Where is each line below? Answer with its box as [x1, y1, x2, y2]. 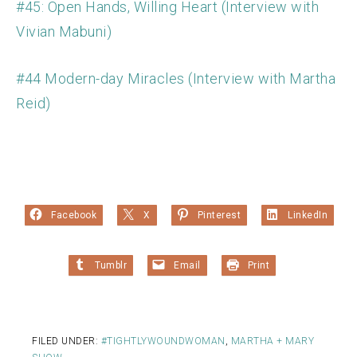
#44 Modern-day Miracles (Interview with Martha [16, 70, 335, 88]
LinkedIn [288, 210, 328, 222]
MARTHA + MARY [230, 335, 314, 347]
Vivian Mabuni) [16, 23, 112, 41]
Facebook [51, 210, 96, 222]
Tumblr [95, 260, 127, 272]
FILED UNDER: [32, 335, 101, 347]
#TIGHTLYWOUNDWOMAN [100, 335, 226, 347]
